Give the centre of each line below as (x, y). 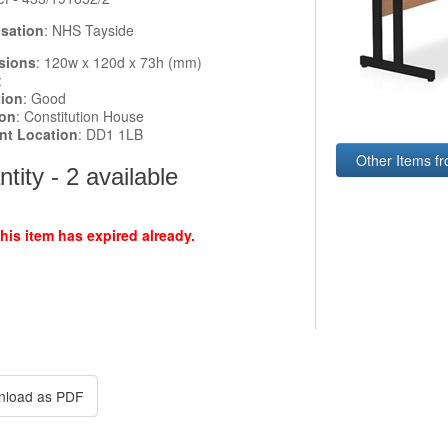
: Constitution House (80, 116)
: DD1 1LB (110, 134)
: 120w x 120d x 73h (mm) (119, 62)
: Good (44, 98)
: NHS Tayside (89, 30)
